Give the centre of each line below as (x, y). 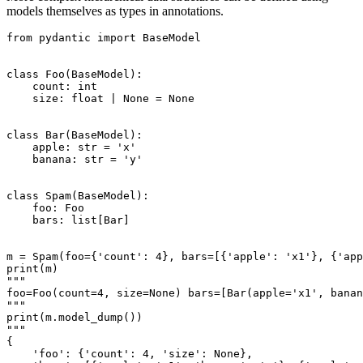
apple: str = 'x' (71, 147)
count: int (52, 87)
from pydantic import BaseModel (104, 38)
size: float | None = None (100, 99)
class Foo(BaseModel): (75, 75)
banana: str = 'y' (75, 160)
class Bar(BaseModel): (75, 135)
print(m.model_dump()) (75, 318)
